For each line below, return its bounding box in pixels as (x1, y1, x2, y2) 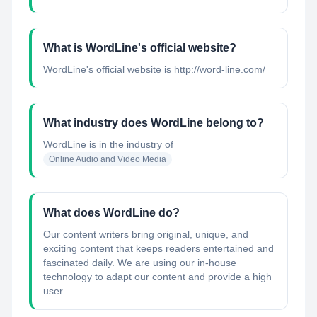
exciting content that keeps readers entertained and (43, 243, 274, 254)
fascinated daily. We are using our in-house (43, 257, 236, 268)
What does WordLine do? (43, 207, 180, 219)
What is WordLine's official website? (43, 42, 236, 54)
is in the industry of (86, 139, 173, 150)
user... (43, 285, 71, 296)
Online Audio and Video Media (49, 154, 166, 164)
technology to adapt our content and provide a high (43, 271, 272, 282)
